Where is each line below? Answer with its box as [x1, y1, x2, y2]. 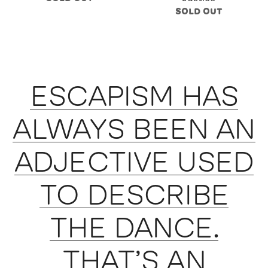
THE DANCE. [50, 213, 218, 241]
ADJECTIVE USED [14, 147, 254, 175]
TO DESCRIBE [39, 180, 229, 208]
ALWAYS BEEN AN [13, 114, 255, 142]
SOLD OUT [175, 7, 223, 16]
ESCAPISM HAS [30, 81, 238, 109]
